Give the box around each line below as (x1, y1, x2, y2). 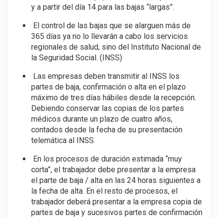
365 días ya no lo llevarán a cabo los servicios (31, 32, 188, 41)
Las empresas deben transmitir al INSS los (31, 72, 180, 81)
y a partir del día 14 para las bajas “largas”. (31, 2, 174, 12)
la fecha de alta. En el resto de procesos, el (31, 186, 178, 196)
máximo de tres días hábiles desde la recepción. (31, 93, 196, 103)
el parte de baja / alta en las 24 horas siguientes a (31, 176, 200, 185)
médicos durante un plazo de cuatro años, (31, 114, 172, 124)
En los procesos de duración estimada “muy (31, 154, 182, 164)
